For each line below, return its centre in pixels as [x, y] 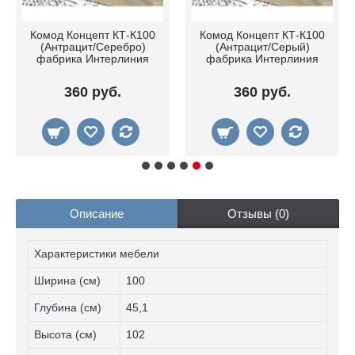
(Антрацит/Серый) [262, 47]
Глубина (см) [68, 308]
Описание [97, 214]
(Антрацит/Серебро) [93, 47]
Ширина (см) [67, 281]
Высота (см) [65, 335]
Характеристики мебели [97, 254]
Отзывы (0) [258, 214]
